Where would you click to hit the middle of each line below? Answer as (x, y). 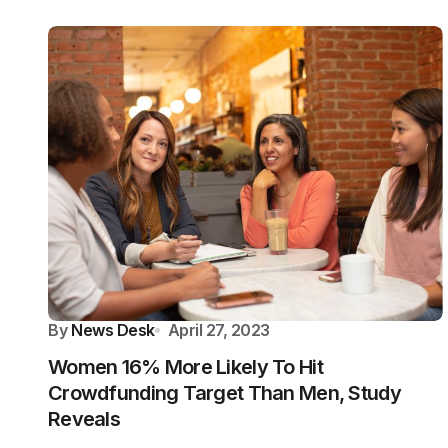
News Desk (113, 330)
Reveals (84, 419)
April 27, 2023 (219, 330)
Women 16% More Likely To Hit (185, 367)
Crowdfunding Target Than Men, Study (224, 393)
